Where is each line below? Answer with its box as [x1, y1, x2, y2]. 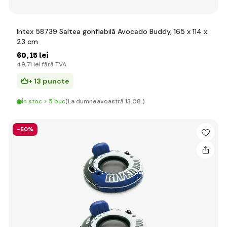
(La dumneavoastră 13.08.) [65, 97, 145, 105]
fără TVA [41, 60, 66, 68]
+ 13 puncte [28, 77, 69, 86]
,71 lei [25, 60, 41, 68]
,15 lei [26, 50, 49, 60]
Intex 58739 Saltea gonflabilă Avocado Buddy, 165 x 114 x [17, 27, 207, 36]
